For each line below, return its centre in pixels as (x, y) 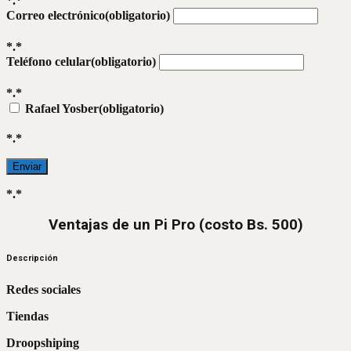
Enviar (27, 167)
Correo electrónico (56, 16)
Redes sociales (43, 290)
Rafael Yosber (62, 109)
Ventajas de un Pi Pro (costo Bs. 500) (175, 225)
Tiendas (27, 317)
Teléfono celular (49, 62)
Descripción (33, 259)
